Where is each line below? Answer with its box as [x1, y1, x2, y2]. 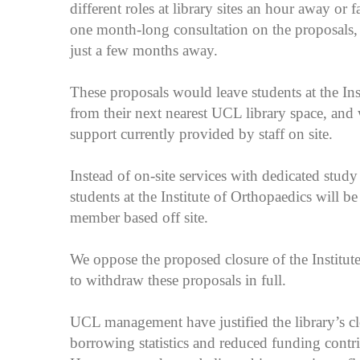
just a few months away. [70, 42, 218, 59]
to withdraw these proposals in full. [70, 272, 286, 288]
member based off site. [70, 209, 208, 226]
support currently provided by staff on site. [70, 125, 337, 142]
